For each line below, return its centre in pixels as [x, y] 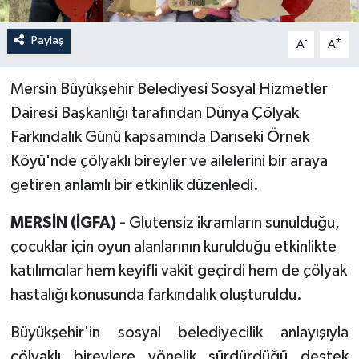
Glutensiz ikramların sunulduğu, [234, 223]
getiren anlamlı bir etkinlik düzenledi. [134, 186]
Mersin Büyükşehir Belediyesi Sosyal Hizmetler [169, 89]
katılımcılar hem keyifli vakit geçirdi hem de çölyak [178, 271]
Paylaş [47, 41]
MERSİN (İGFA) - [69, 223]
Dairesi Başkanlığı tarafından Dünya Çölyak [154, 113]
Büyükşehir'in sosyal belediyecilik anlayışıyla [179, 333]
